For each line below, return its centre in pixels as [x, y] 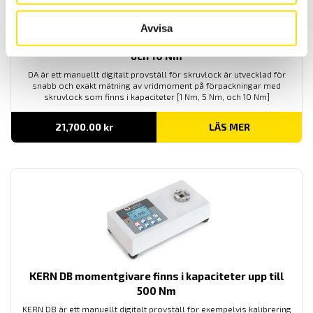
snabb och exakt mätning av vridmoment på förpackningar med [156, 86]
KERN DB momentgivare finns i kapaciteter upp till [156, 276]
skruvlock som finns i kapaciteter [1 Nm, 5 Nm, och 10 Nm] [156, 97]
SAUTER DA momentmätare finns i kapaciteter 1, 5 [156, 42]
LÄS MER [229, 127]
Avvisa [156, 28]
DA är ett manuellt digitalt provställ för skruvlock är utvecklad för [156, 74]
